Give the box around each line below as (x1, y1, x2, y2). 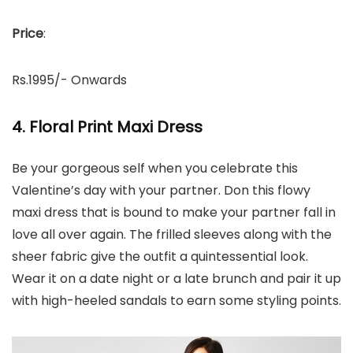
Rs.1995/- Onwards (12, 71, 127, 89)
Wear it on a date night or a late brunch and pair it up (12, 269, 341, 288)
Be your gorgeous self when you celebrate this (12, 159, 298, 177)
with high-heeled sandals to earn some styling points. (12, 292, 341, 310)
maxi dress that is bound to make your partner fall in (12, 203, 336, 221)
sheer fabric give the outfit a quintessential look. (12, 247, 308, 266)
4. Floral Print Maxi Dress (12, 116, 203, 138)
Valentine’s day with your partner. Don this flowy (12, 181, 310, 199)
